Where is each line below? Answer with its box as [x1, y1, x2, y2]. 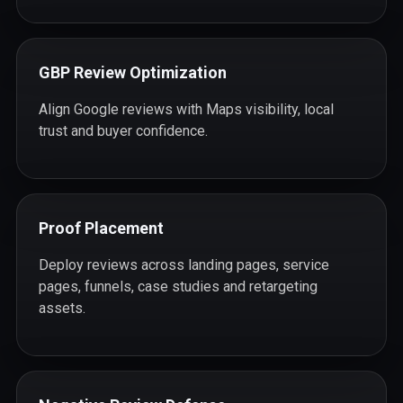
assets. [38, 299, 85, 317]
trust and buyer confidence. [38, 121, 208, 139]
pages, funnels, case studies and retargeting [38, 277, 318, 295]
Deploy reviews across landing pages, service [38, 255, 329, 273]
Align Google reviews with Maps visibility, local [38, 100, 334, 118]
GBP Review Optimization [38, 62, 227, 82]
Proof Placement [38, 218, 164, 237]
